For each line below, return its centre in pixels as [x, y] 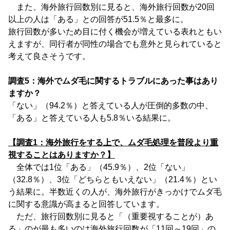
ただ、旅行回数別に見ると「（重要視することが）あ [111, 216]
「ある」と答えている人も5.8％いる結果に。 [92, 118]
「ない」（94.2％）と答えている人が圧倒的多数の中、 [111, 106]
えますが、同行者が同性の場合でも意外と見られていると [115, 44]
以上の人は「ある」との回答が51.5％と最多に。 [98, 19]
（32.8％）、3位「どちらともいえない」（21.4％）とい [113, 179]
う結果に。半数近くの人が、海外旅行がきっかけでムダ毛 [115, 192]
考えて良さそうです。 [49, 56]
